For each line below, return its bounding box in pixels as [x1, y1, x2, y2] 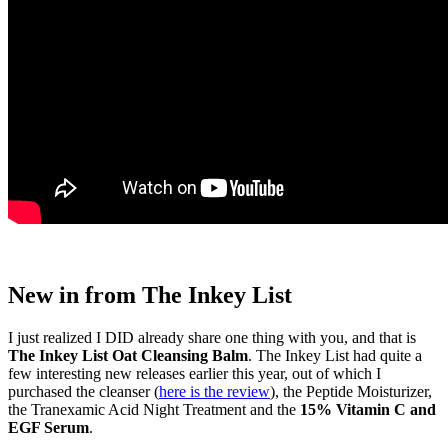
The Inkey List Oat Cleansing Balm [8, 346, 248, 364]
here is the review [159, 382, 270, 400]
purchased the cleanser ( [8, 382, 159, 400]
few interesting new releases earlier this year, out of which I [8, 364, 381, 382]
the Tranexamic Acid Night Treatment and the [8, 400, 300, 418]
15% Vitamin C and [300, 400, 436, 418]
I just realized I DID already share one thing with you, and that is [8, 328, 416, 346]
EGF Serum [8, 418, 89, 436]
